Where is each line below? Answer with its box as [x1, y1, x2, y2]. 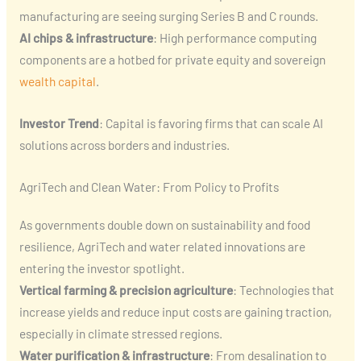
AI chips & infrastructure [19, 30, 153, 46]
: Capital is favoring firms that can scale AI [98, 115, 323, 131]
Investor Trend [19, 115, 99, 131]
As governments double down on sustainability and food [19, 217, 310, 233]
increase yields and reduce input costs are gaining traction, [19, 304, 332, 320]
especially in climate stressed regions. [19, 326, 222, 342]
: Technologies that [232, 282, 334, 298]
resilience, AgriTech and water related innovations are [19, 239, 305, 255]
